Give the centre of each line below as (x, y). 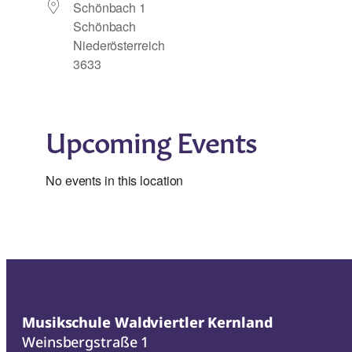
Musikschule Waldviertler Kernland (147, 323)
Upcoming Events (151, 139)
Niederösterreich (119, 46)
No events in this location (115, 181)
